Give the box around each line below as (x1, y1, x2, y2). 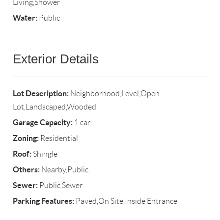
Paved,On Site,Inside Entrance (74, 197, 178, 206)
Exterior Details (13, 52, 99, 67)
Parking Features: (13, 196, 75, 206)
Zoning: (13, 134, 39, 143)
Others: (13, 165, 40, 174)
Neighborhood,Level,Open (69, 89, 160, 98)
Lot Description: (13, 89, 69, 98)
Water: (13, 13, 38, 23)
